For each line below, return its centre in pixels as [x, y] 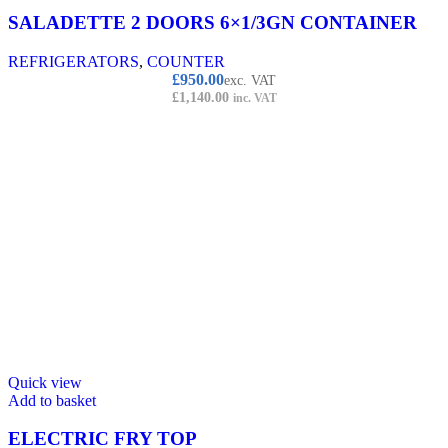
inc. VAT [254, 97]
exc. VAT [250, 80]
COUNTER [186, 61]
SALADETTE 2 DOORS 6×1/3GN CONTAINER [212, 22]
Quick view [45, 382]
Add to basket [52, 400]
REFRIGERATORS [73, 61]
